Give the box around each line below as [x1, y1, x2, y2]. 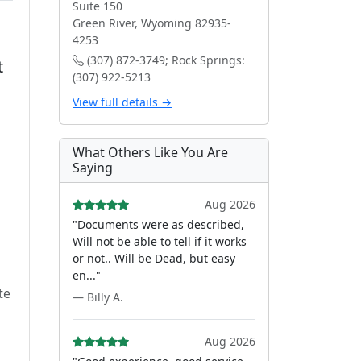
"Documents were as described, [73, 217, 244, 232]
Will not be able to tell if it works [73, 234, 247, 249]
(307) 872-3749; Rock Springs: [84, 52, 245, 68]
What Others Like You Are [73, 143, 228, 161]
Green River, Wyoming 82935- [73, 15, 231, 31]
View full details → [73, 94, 172, 110]
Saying [73, 159, 113, 176]
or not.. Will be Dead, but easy [73, 251, 235, 266]
